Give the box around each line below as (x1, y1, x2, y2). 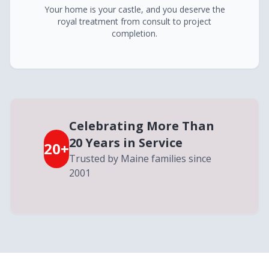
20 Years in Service (69, 134, 183, 151)
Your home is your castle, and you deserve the (44, 4, 225, 15)
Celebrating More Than (69, 118, 214, 134)
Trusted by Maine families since (69, 152, 211, 165)
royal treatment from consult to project (58, 16, 211, 27)
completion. (112, 28, 157, 39)
